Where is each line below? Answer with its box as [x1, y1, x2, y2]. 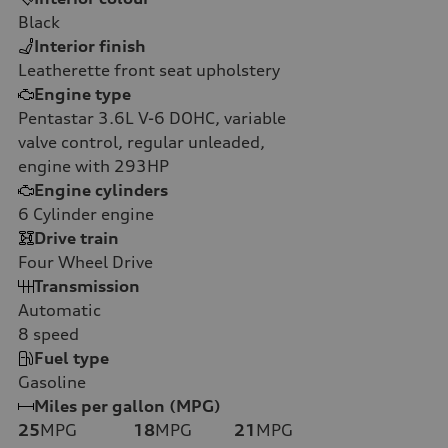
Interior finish [34, 35, 146, 56]
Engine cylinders [34, 179, 168, 200]
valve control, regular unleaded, [18, 131, 265, 152]
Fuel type [34, 347, 109, 368]
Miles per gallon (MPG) [34, 395, 221, 416]
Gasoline [18, 371, 86, 392]
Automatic [18, 299, 101, 320]
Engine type [34, 83, 131, 104]
